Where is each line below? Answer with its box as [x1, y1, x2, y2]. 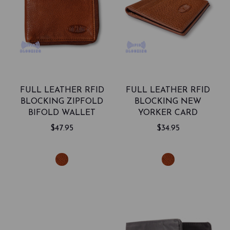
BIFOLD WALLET [28, 109, 96, 118]
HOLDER [150, 120, 186, 129]
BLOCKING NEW [135, 98, 202, 106]
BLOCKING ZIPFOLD [21, 98, 104, 106]
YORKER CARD [138, 109, 198, 118]
